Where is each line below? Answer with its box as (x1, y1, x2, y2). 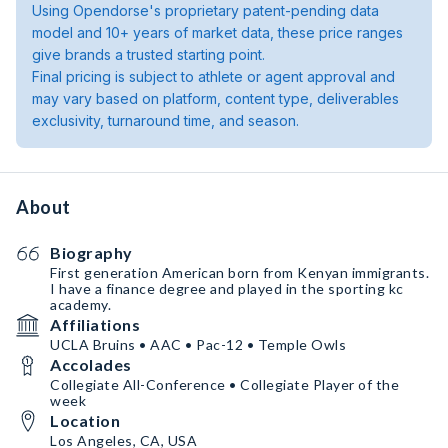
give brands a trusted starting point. (32, 46, 265, 63)
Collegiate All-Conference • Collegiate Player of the (50, 376, 399, 393)
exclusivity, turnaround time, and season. (32, 112, 299, 129)
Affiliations (50, 315, 140, 334)
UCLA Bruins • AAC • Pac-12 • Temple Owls (50, 336, 346, 353)
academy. (50, 296, 111, 313)
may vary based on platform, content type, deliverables (32, 90, 399, 107)
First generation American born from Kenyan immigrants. (50, 264, 429, 281)
